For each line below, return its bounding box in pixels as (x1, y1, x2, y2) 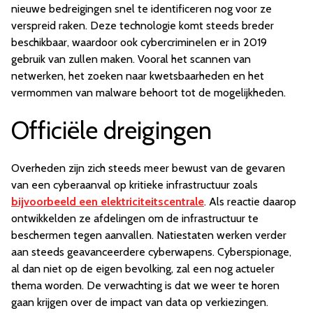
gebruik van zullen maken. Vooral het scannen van (11, 52, 251, 66)
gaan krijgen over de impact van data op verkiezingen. (11, 296, 268, 310)
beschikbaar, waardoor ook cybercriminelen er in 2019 (11, 36, 267, 50)
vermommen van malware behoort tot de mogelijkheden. (11, 86, 286, 100)
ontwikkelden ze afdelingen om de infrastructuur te (11, 212, 259, 226)
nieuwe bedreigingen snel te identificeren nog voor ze (11, 2, 272, 16)
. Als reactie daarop (204, 195, 296, 209)
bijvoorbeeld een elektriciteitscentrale (11, 195, 204, 209)
